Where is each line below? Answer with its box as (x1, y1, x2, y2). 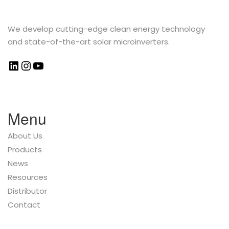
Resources (8, 171, 48, 182)
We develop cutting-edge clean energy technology (8, 23, 205, 34)
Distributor (8, 185, 47, 196)
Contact (8, 199, 40, 210)
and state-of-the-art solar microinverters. (8, 36, 170, 47)
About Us (8, 130, 42, 141)
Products (8, 144, 42, 155)
